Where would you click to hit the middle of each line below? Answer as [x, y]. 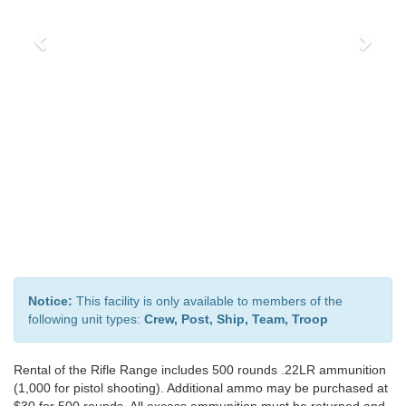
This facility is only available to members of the [208, 301]
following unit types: [86, 319]
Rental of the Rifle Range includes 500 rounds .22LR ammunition [200, 370]
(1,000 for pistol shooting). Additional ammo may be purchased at [201, 388]
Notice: [50, 301]
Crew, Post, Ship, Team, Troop [236, 319]
